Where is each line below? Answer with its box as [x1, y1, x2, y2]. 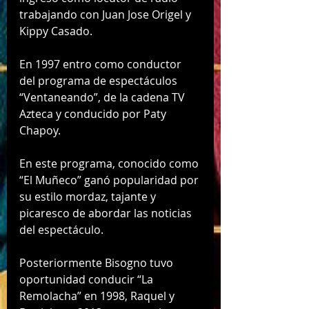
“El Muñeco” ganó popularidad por [19, 172, 201, 188]
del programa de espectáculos [19, 73, 180, 89]
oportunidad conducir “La [19, 272, 156, 288]
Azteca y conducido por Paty [19, 106, 169, 122]
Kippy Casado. [19, 23, 95, 39]
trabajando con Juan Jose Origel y [19, 7, 194, 23]
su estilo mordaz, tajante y [19, 189, 159, 205]
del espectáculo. [19, 222, 106, 238]
